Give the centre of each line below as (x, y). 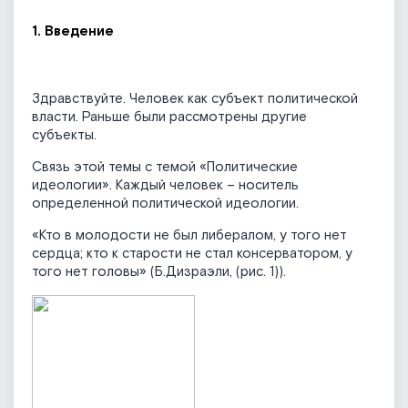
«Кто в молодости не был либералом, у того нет (189, 236)
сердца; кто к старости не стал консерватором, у (192, 254)
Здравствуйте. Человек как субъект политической (195, 99)
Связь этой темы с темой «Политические (165, 168)
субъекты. (64, 136)
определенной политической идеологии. (165, 204)
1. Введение (73, 32)
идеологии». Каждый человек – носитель (165, 186)
